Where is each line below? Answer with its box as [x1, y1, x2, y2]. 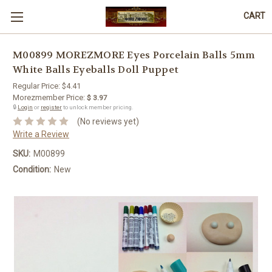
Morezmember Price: [13, 93, 85, 102]
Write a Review [13, 129, 69, 139]
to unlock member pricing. [62, 104, 134, 110]
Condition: [13, 164, 51, 174]
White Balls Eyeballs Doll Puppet [13, 63, 178, 76]
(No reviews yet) [76, 116, 139, 126]
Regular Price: [13, 81, 62, 90]
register [41, 104, 62, 110]
